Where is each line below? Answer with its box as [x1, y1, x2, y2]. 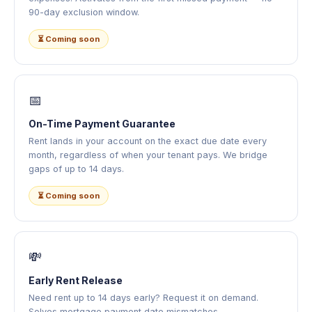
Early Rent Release [29, 274, 123, 287]
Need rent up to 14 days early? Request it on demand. [29, 292, 258, 304]
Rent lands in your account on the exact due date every [29, 136, 267, 147]
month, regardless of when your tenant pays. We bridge [29, 150, 267, 161]
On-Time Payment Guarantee [29, 118, 175, 130]
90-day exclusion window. [29, 7, 139, 18]
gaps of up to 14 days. [29, 164, 124, 175]
